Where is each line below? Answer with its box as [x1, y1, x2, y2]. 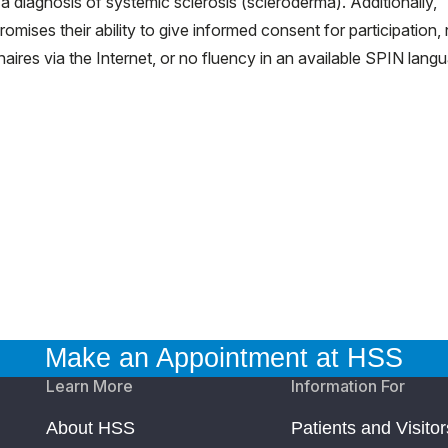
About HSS [46, 417, 135, 438]
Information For [291, 375, 406, 396]
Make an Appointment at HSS [45, 342, 403, 373]
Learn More [46, 375, 133, 396]
